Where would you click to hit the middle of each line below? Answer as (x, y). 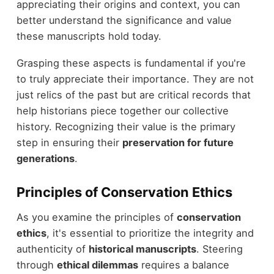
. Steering (219, 249)
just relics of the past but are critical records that (133, 95)
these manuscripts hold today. (89, 36)
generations (45, 159)
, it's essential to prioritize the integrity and (150, 233)
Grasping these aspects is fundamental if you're (131, 63)
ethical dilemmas (97, 265)
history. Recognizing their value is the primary (126, 127)
